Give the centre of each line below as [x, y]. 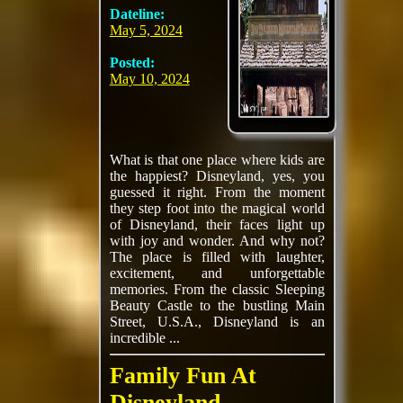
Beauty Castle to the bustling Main [217, 305]
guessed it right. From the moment [217, 192]
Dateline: [137, 14]
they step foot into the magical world [217, 208]
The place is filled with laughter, [217, 257]
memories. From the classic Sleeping [217, 289]
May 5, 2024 [146, 30]
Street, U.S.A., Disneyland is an [217, 322]
